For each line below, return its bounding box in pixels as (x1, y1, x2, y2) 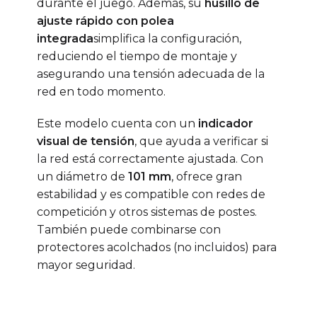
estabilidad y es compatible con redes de (36, 188, 265, 202)
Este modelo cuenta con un (36, 117, 198, 131)
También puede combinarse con (36, 223, 221, 237)
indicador (197, 117, 253, 131)
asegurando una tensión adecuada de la (36, 67, 265, 81)
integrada (36, 31, 93, 45)
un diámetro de (36, 170, 128, 184)
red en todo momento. (36, 84, 166, 98)
